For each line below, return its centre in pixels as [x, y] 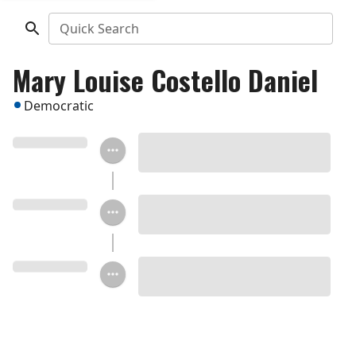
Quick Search [99, 29]
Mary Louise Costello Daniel [165, 80]
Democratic [59, 106]
